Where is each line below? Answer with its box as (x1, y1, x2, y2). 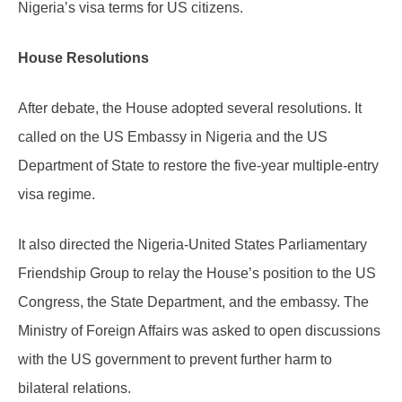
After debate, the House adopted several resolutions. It (18, 100, 362, 117)
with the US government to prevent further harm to (18, 352, 332, 368)
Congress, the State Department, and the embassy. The (18, 294, 369, 310)
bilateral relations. (18, 380, 131, 397)
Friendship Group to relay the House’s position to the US (18, 266, 376, 282)
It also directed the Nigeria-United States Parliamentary (18, 237, 367, 253)
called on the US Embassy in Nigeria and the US (18, 129, 328, 145)
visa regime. (18, 187, 95, 203)
